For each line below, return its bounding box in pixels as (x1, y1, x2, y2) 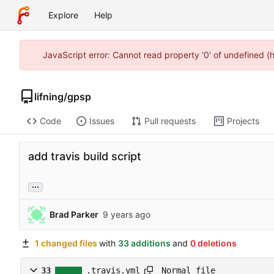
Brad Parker (50, 209, 98, 220)
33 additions (117, 238, 171, 249)
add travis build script (28, 150, 141, 163)
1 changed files (34, 238, 97, 249)
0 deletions (190, 238, 237, 249)
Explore (48, 10, 78, 20)
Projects (226, 116, 259, 127)
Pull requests (144, 116, 196, 127)
